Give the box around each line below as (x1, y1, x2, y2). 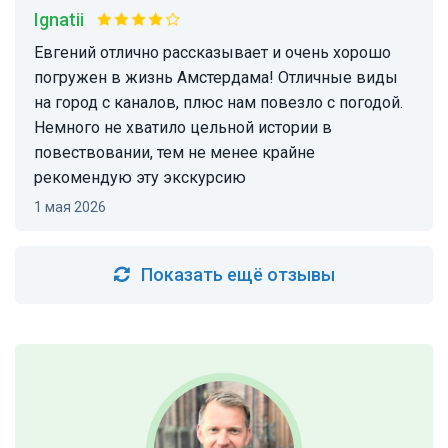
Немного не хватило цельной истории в (34, 118, 332, 138)
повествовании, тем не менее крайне (34, 143, 315, 163)
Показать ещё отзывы (140, 264, 335, 286)
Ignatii (39, 9, 84, 31)
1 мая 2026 (42, 199, 106, 216)
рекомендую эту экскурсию (34, 168, 246, 188)
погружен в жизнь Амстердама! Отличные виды (34, 68, 398, 88)
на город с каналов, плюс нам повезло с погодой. (34, 93, 403, 113)
